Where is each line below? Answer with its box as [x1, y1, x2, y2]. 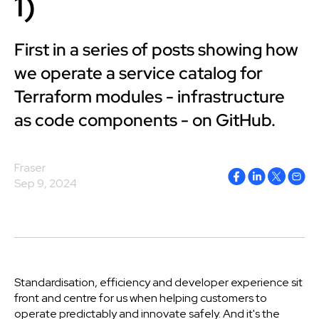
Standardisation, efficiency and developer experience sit [14, 275, 303, 290]
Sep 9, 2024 [14, 176, 77, 191]
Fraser [14, 160, 46, 175]
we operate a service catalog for [14, 62, 263, 84]
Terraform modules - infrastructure [14, 85, 285, 108]
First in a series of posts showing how [14, 38, 298, 61]
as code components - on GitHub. [14, 109, 276, 131]
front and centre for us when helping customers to [14, 291, 267, 305]
